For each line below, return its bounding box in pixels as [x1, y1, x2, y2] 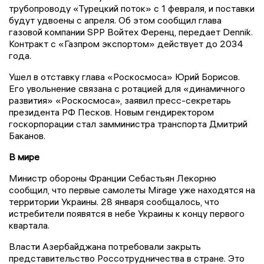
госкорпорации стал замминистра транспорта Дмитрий [9, 117, 247, 130]
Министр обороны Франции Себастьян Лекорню [9, 171, 216, 184]
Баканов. [9, 129, 48, 141]
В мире [9, 150, 39, 163]
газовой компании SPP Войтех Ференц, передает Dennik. [9, 25, 253, 38]
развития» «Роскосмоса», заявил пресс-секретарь [9, 94, 231, 106]
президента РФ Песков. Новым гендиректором [9, 105, 214, 118]
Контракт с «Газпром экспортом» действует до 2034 [9, 37, 243, 49]
